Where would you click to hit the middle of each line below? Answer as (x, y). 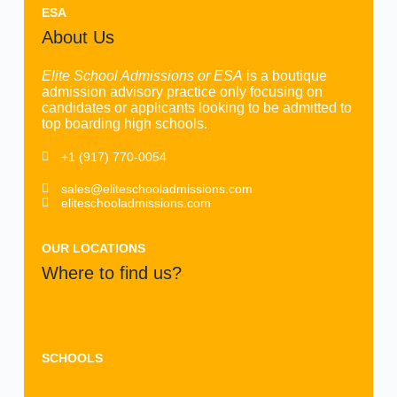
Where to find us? (111, 273)
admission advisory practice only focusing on (182, 92)
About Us (78, 37)
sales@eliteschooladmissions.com (157, 189)
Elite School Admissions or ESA (142, 76)
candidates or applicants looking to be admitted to (196, 108)
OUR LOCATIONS (93, 248)
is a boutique (284, 76)
